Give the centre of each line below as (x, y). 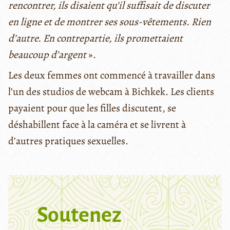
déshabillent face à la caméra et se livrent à (97, 124)
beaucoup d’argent (47, 54)
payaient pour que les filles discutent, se (92, 108)
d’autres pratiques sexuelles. (68, 141)
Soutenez (79, 215)
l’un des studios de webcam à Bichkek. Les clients (111, 91)
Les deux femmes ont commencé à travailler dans (112, 75)
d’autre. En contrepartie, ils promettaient (95, 38)
